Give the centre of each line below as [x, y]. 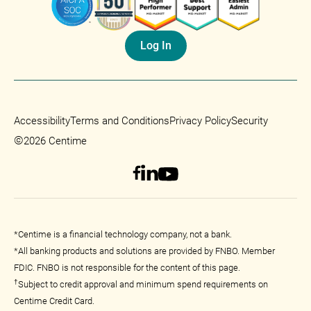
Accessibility [42, 120]
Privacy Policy [200, 120]
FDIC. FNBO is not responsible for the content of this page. [127, 267]
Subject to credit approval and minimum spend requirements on [143, 284]
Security [250, 120]
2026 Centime [55, 141]
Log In [155, 45]
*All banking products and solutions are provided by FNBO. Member [144, 251]
